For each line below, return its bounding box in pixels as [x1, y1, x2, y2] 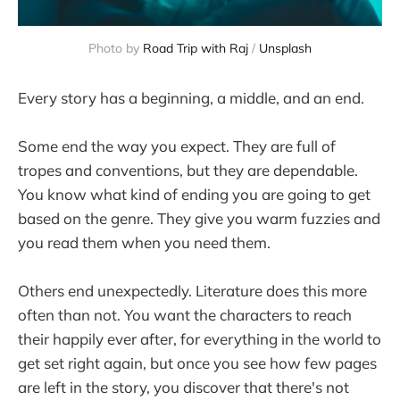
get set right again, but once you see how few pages [18, 354, 377, 373]
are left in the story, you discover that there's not [18, 378, 349, 397]
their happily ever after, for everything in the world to [18, 329, 381, 349]
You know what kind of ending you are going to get [18, 185, 371, 204]
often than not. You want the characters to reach [18, 305, 352, 325]
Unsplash [259, 40, 312, 56]
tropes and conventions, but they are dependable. [18, 161, 358, 180]
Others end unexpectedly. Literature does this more [18, 281, 367, 301]
